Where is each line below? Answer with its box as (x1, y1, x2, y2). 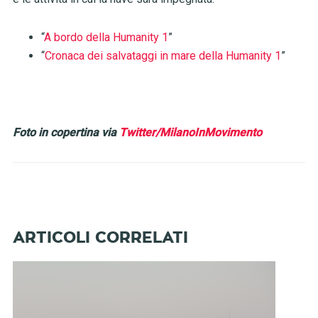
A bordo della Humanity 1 (43, 31, 168, 45)
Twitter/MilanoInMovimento (119, 126, 262, 140)
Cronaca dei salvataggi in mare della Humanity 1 (44, 49, 281, 63)
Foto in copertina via (12, 126, 119, 140)
